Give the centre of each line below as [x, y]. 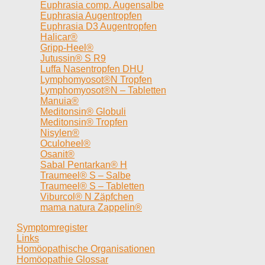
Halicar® [59, 37]
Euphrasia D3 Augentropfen [98, 26]
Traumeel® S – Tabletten [92, 186]
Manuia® [59, 101]
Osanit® [57, 154]
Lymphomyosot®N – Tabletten [103, 90]
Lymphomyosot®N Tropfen [96, 79]
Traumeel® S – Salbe [85, 175]
